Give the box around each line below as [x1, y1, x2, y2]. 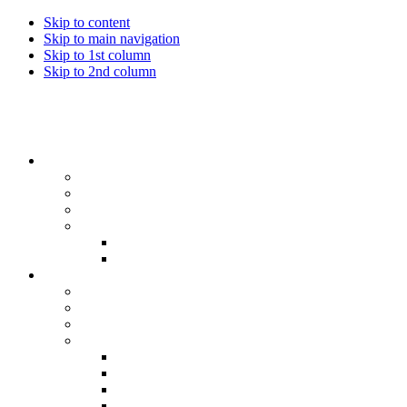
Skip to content [44, 15, 130, 30]
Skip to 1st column [44, 47, 151, 63]
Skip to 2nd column [44, 64, 156, 79]
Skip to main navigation [44, 31, 180, 46]
